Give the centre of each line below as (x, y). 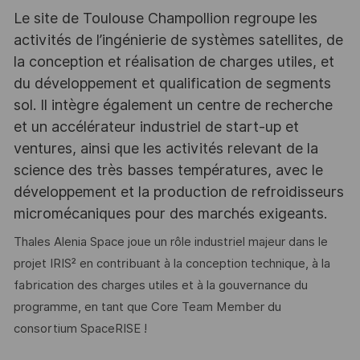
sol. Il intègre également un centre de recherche (173, 104)
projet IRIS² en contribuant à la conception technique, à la (172, 264)
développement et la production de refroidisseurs (178, 191)
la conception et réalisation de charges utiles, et (174, 61)
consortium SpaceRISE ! (80, 329)
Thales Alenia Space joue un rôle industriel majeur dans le (170, 242)
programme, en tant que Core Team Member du (147, 307)
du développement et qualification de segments (172, 83)
